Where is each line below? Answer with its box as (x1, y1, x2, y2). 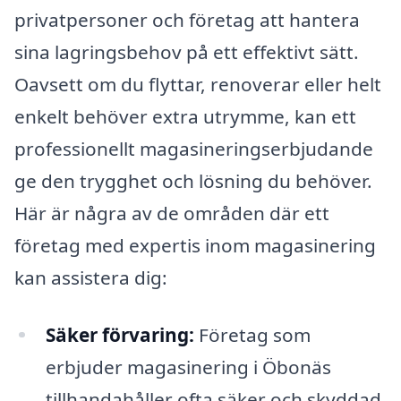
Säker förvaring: (45, 321, 194, 347)
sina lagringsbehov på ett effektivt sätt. (14, 38, 359, 64)
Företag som (193, 321, 311, 347)
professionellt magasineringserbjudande (14, 135, 373, 161)
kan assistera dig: (14, 264, 167, 290)
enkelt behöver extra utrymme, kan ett (14, 103, 356, 129)
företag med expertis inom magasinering (14, 232, 376, 258)
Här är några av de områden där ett (14, 200, 329, 226)
